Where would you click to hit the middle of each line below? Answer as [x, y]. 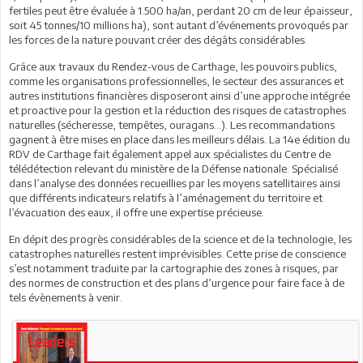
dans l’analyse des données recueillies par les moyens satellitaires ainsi [175, 183]
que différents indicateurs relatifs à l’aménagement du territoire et [166, 197]
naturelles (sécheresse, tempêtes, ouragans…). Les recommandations [172, 124]
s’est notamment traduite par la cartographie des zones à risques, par [174, 268]
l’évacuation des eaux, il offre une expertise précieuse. [137, 212]
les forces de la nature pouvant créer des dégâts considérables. [158, 39]
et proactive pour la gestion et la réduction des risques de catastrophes [177, 110]
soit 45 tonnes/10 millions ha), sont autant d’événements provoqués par [179, 25]
